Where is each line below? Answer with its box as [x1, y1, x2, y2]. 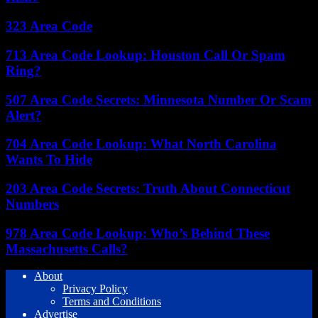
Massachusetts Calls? [6, 241, 128, 256]
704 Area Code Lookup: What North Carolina [6, 136, 277, 152]
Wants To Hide [6, 152, 92, 168]
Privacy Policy [62, 283, 128, 295]
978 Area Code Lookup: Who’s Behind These [6, 225, 270, 241]
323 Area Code [6, 18, 92, 34]
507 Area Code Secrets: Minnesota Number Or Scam [6, 92, 312, 107]
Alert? [6, 107, 42, 123]
